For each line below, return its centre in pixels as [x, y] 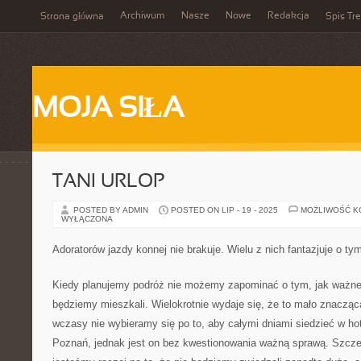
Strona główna [72, 17]
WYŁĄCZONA [87, 219]
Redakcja [288, 16]
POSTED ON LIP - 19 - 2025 [224, 210]
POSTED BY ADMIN [112, 210]
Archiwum [143, 16]
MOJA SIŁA [108, 110]
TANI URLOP [109, 182]
